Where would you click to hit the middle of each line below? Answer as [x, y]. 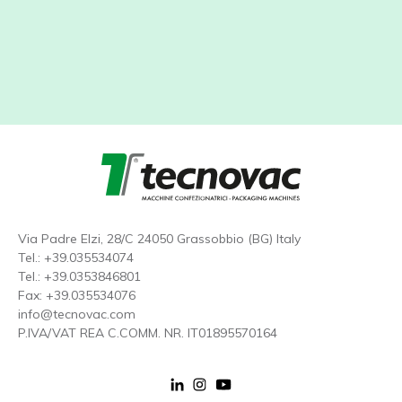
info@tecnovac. [64, 315]
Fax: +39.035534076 [77, 296]
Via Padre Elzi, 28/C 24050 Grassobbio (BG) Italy [159, 239]
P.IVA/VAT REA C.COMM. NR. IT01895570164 [148, 333]
